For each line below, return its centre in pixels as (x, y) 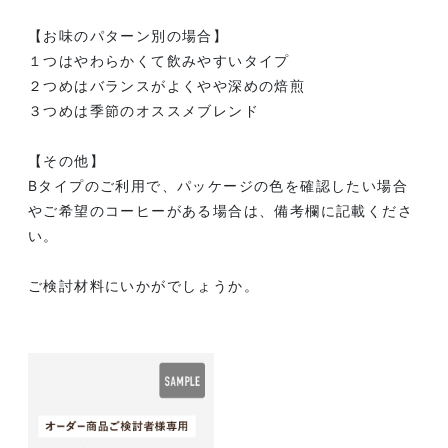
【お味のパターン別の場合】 (128, 36)
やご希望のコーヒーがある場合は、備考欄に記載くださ (220, 211)
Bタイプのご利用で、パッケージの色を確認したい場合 (218, 186)
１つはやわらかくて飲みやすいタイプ (159, 61)
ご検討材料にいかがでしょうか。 (143, 286)
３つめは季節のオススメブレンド (143, 111)
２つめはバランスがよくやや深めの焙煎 (167, 86)
